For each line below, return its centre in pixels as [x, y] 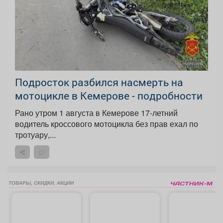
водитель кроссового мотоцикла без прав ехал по [107, 124]
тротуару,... [35, 135]
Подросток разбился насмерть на [99, 82]
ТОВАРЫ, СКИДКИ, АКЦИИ [41, 183]
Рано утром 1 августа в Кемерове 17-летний [96, 113]
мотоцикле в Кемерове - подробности [109, 96]
